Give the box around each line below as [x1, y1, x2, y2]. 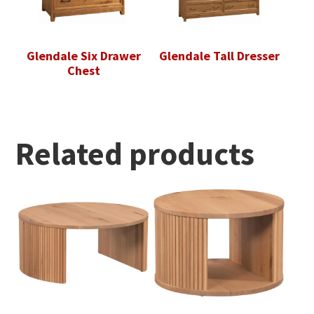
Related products [15, 134, 255, 174]
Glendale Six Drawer [26, 48, 141, 64]
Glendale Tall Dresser [158, 48, 280, 64]
